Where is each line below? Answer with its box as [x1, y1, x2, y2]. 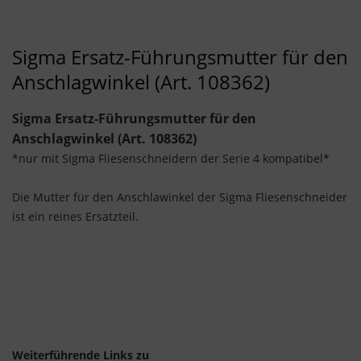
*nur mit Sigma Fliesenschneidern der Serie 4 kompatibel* [12, 151, 330, 167]
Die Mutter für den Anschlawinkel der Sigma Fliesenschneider [12, 189, 347, 205]
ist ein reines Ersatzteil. [12, 209, 139, 225]
